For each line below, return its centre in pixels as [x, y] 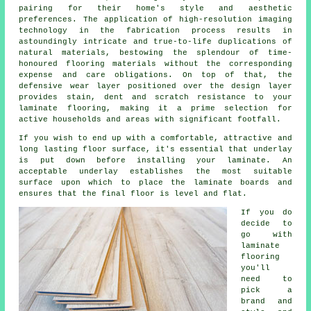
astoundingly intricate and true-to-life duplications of [155, 41]
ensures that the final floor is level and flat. [133, 193]
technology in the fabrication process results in [155, 30]
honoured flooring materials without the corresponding [155, 64]
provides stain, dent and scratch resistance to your [155, 97]
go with [267, 234]
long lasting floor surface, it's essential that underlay [155, 149]
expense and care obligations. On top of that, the [155, 75]
